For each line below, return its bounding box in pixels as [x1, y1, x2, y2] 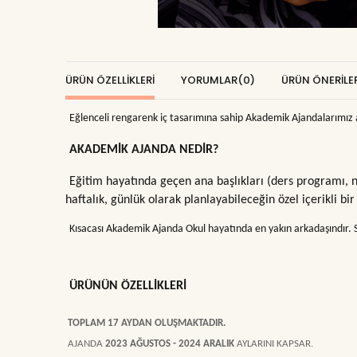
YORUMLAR [181, 72, 237, 88]
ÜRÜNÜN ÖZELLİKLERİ [69, 279, 186, 292]
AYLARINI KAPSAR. [237, 339, 313, 350]
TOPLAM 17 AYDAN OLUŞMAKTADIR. [65, 318, 226, 329]
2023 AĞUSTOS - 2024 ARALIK [105, 339, 237, 350]
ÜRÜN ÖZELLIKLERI [65, 72, 155, 88]
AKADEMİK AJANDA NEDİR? [69, 143, 218, 157]
